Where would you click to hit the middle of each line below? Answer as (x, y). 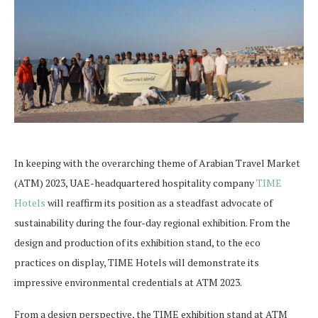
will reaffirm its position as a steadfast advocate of (159, 203)
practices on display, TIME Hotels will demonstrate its (137, 262)
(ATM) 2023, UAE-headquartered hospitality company (135, 183)
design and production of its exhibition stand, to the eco (137, 242)
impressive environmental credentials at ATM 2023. (128, 282)
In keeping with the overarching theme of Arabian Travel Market (157, 163)
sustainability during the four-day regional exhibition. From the (152, 223)
